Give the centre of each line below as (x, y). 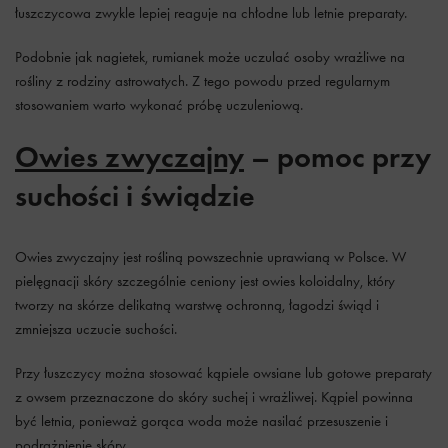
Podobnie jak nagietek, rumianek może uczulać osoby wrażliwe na (210, 57)
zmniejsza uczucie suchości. (96, 329)
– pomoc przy (337, 156)
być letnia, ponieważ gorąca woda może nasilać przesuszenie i (201, 421)
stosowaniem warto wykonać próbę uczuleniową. (159, 105)
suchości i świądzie (135, 195)
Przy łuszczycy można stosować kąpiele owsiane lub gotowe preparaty (223, 373)
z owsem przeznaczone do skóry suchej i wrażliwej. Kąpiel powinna (214, 397)
